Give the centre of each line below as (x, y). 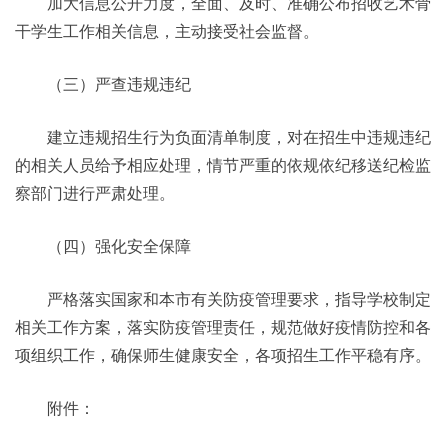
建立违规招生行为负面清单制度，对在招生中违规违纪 (223, 137)
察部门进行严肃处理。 (95, 193)
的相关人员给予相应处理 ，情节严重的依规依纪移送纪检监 (223, 165)
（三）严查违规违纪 (103, 84)
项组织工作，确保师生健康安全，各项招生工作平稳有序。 (223, 355)
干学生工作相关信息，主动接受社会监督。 (167, 31)
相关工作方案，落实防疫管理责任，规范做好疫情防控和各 (223, 327)
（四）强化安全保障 (103, 246)
